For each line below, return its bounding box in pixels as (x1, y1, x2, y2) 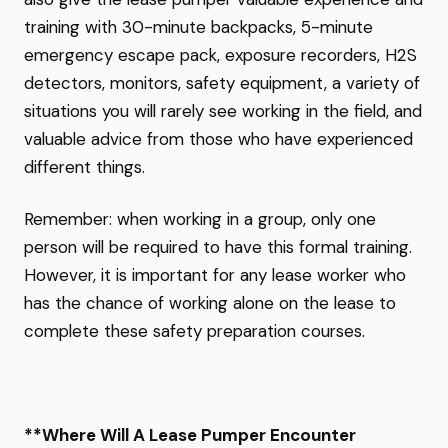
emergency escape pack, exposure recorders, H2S (24, 44, 417, 66)
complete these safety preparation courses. (24, 320, 365, 342)
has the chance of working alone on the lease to (24, 292, 396, 314)
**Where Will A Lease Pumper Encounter (24, 424, 356, 446)
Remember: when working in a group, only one (24, 208, 376, 230)
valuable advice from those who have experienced (24, 128, 413, 150)
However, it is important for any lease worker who (24, 264, 406, 286)
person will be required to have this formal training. (24, 236, 412, 258)
